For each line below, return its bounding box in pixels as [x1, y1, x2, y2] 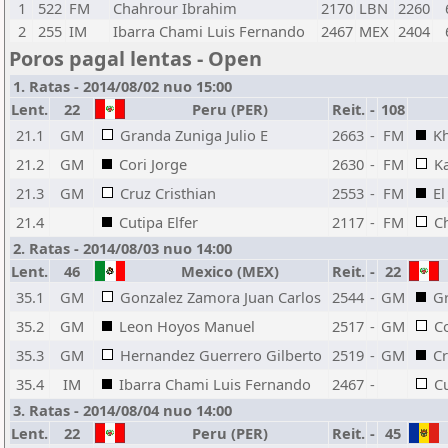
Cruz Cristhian [120, 183, 216, 203]
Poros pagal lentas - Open [9, 45, 262, 72]
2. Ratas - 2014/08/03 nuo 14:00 [13, 238, 232, 258]
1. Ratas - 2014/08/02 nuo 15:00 [13, 76, 232, 96]
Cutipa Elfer [119, 212, 198, 232]
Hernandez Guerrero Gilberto [120, 345, 322, 365]
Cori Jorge [119, 154, 187, 174]
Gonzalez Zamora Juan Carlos [120, 287, 321, 307]
